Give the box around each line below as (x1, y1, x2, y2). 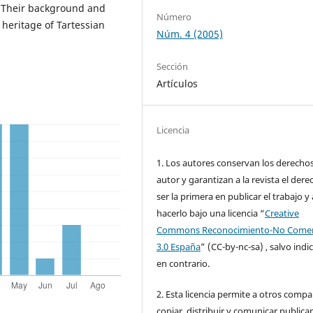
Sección (156, 59, 189, 73)
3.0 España (156, 240, 201, 253)
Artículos (156, 76, 198, 90)
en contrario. (156, 256, 210, 270)
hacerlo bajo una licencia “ (156, 206, 265, 219)
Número (156, 10, 192, 24)
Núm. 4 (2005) (156, 27, 224, 41)
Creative (265, 206, 300, 219)
